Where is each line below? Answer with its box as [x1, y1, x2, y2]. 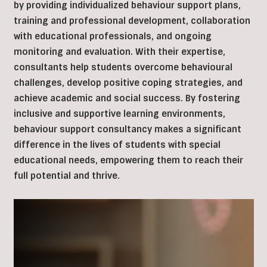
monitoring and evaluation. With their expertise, [13, 46, 225, 58]
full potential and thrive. [13, 170, 120, 182]
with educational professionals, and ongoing [13, 30, 212, 43]
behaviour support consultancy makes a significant [13, 123, 241, 136]
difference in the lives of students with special [13, 139, 221, 151]
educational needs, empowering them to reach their [13, 154, 243, 167]
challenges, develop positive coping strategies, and [13, 77, 243, 89]
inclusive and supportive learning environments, [13, 108, 225, 120]
